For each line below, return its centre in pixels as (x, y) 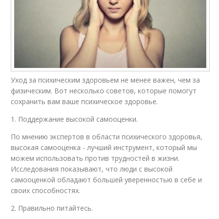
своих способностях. (46, 190)
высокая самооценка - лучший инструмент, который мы (104, 147)
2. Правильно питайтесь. (52, 208)
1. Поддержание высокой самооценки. (75, 119)
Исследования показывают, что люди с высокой (92, 169)
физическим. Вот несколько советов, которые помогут (104, 90)
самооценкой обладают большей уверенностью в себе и (107, 179)
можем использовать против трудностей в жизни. (95, 158)
